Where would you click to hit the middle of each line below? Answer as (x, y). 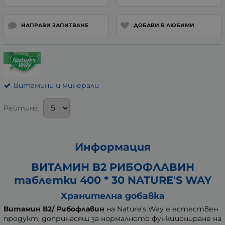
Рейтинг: (22, 108)
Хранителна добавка (113, 195)
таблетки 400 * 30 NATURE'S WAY (113, 180)
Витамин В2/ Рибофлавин (54, 209)
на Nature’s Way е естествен (161, 209)
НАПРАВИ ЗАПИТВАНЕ (54, 25)
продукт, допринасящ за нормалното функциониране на (113, 218)
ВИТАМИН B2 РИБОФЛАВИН (113, 167)
